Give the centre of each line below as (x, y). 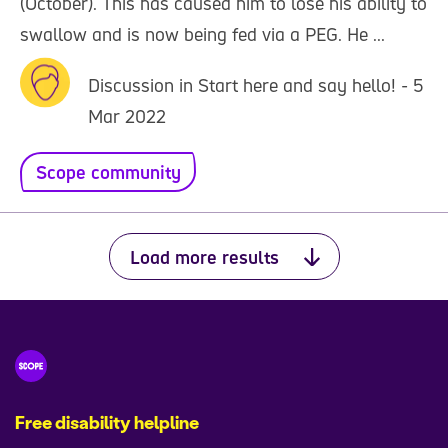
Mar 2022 (127, 116)
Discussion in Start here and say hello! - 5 (255, 85)
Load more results (204, 256)
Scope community (108, 172)
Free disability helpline (107, 423)
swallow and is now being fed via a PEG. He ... (202, 34)
